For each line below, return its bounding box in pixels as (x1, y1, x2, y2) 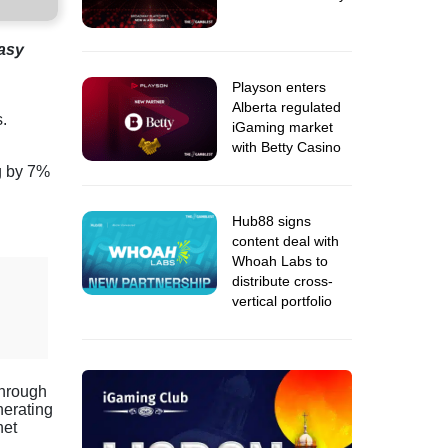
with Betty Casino (232, 139, 341, 155)
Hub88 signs (232, 213, 311, 229)
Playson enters (232, 79, 326, 95)
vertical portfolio (232, 293, 332, 309)
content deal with (232, 233, 339, 249)
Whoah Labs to (232, 253, 328, 269)
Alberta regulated (232, 99, 341, 115)
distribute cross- (232, 273, 333, 289)
